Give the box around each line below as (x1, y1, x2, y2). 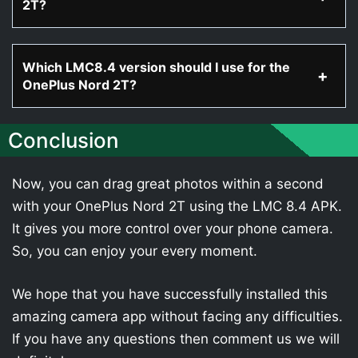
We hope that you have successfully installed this (12, 285, 328, 302)
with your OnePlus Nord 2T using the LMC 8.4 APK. (12, 198, 342, 214)
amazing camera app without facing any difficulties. (12, 308, 343, 324)
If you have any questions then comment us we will (12, 330, 340, 347)
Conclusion (8, 128, 119, 153)
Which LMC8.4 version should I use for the (22, 59, 290, 75)
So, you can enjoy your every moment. (12, 243, 257, 259)
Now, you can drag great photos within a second (12, 176, 324, 192)
